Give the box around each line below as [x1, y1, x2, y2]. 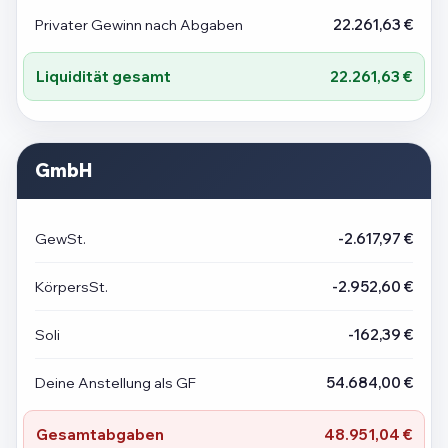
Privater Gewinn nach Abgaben [35, 15, 243, 35]
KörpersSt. [35, 277, 108, 297]
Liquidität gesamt [36, 67, 171, 87]
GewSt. [35, 229, 86, 249]
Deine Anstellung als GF [35, 373, 196, 393]
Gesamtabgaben [36, 425, 164, 445]
